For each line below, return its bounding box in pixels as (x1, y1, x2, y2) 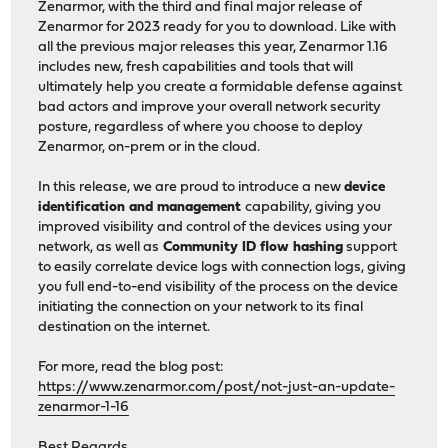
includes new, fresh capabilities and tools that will (38, 60, 354, 76)
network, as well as (38, 240, 160, 256)
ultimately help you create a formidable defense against (38, 80, 403, 96)
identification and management (38, 200, 246, 216)
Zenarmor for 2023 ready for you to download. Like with (38, 20, 397, 36)
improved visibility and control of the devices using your (38, 220, 393, 236)
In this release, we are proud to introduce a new (38, 180, 345, 196)
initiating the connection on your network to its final (38, 300, 364, 316)
